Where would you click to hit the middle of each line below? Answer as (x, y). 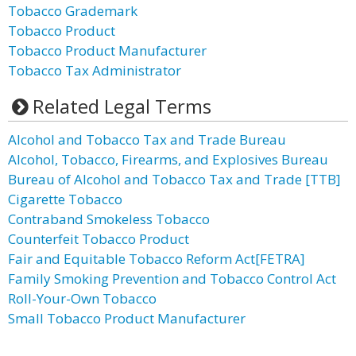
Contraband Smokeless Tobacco (109, 219)
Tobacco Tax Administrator (95, 70)
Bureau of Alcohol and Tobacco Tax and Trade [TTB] (174, 179)
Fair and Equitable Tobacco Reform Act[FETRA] (157, 259)
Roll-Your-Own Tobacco (82, 298)
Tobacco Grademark (73, 11)
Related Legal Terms (122, 106)
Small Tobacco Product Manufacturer (127, 318)
